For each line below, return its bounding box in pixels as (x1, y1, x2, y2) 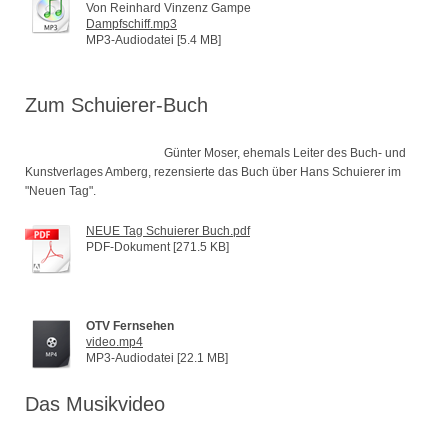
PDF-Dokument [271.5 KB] (86, 240, 229, 255)
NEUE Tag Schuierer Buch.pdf (86, 224, 250, 239)
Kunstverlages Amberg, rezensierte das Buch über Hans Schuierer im (25, 165, 401, 180)
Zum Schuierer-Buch (25, 94, 208, 117)
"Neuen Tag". (25, 184, 99, 199)
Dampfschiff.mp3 (86, 17, 177, 32)
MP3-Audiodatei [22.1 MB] (86, 351, 228, 366)
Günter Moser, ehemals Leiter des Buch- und (164, 146, 406, 161)
